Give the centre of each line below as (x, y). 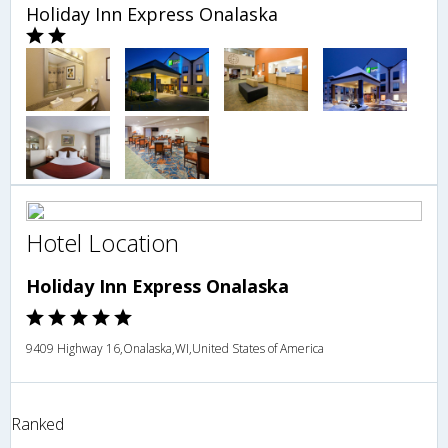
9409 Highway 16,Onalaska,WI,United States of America (175, 349)
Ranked (37, 424)
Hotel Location (102, 243)
